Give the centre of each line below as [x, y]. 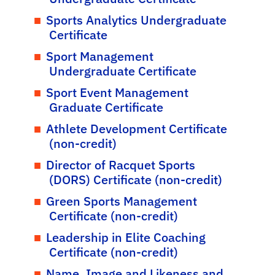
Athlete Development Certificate [136, 129]
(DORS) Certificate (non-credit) [135, 180]
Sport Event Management [117, 92]
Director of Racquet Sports [120, 165]
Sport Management [99, 56]
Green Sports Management [121, 201]
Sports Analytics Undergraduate [136, 20]
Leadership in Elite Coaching [126, 237]
